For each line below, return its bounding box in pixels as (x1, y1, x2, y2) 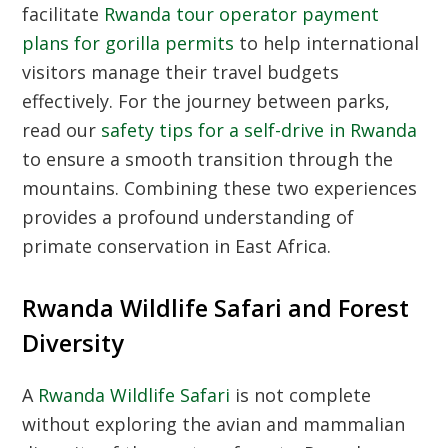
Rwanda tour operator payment (104, 2, 380, 26)
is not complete (230, 383, 372, 407)
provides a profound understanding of (22, 205, 355, 229)
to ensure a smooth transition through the (22, 147, 394, 171)
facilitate (22, 2, 105, 26)
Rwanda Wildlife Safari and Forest (22, 292, 410, 324)
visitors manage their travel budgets (22, 60, 340, 84)
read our (22, 118, 102, 142)
